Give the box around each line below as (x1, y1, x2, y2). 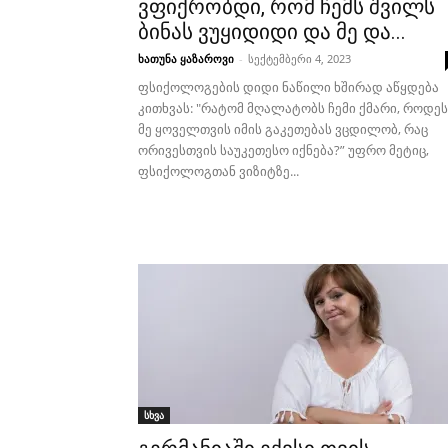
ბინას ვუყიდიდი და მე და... (138, 20, 406, 44)
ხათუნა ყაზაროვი (138, 51, 234, 66)
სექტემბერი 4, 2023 (248, 51, 351, 66)
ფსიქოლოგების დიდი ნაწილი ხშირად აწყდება (138, 78, 439, 96)
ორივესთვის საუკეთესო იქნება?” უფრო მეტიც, (138, 141, 429, 159)
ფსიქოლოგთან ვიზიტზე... (138, 162, 299, 180)
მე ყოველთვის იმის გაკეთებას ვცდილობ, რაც (138, 120, 428, 138)
